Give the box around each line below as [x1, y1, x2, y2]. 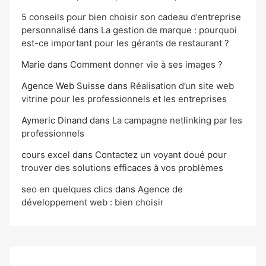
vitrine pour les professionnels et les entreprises [21, 93, 227, 105]
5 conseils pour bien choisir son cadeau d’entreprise [21, 11, 241, 23]
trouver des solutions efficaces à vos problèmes [21, 162, 223, 174]
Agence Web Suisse [21, 80, 105, 92]
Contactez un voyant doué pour [95, 149, 227, 161]
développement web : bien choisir [21, 197, 164, 208]
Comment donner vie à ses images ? [70, 59, 223, 71]
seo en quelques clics [21, 183, 113, 195]
